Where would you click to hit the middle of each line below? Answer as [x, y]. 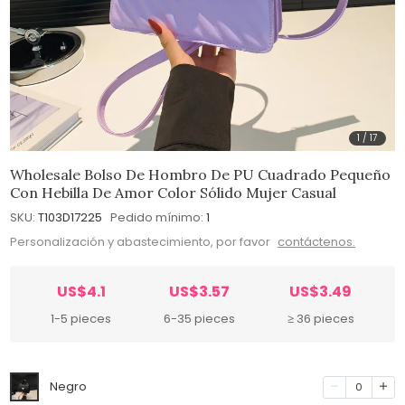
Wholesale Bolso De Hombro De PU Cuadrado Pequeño [201, 174]
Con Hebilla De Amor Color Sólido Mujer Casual [174, 192]
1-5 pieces [81, 319]
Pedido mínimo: [157, 217]
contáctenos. [317, 242]
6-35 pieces [199, 319]
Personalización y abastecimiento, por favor [142, 242]
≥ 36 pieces [320, 319]
